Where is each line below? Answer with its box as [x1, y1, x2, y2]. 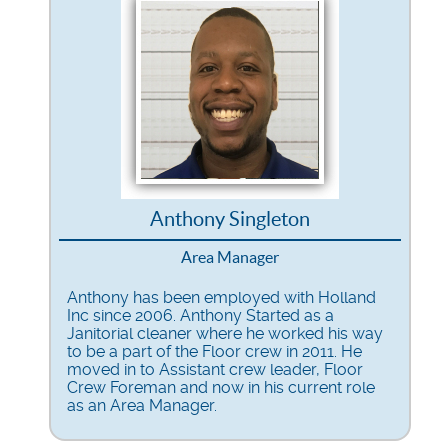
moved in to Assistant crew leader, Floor [67, 359, 363, 379]
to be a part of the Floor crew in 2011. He [67, 341, 362, 361]
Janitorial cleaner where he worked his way [67, 323, 383, 343]
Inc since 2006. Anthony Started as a [67, 305, 334, 325]
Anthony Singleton [150, 207, 310, 230]
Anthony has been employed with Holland [67, 287, 376, 307]
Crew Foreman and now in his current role [67, 377, 375, 397]
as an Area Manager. [67, 395, 217, 415]
